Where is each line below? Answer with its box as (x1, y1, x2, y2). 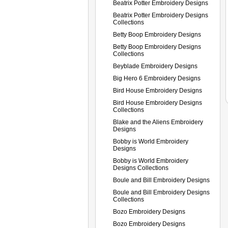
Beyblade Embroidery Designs (113, 62, 197, 70)
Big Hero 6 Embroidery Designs (113, 74, 201, 82)
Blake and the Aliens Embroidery (113, 118, 203, 126)
